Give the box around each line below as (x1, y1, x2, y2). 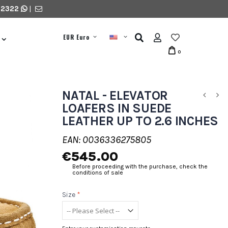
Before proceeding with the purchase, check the (72, 163, 208, 170)
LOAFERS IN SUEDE (62, 101, 172, 116)
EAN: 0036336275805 (62, 134, 151, 146)
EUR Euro (63, 33, 90, 41)
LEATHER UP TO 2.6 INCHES (62, 113, 218, 128)
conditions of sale (72, 169, 123, 176)
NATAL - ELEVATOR (62, 88, 168, 103)
